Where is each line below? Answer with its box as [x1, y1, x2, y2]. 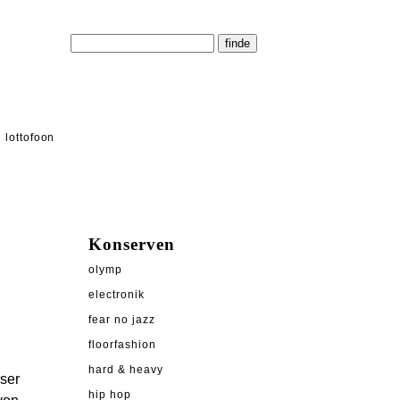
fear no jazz [88, 314, 155, 326]
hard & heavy [88, 364, 163, 376]
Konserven [88, 235, 175, 254]
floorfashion [88, 339, 156, 351]
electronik [88, 289, 145, 301]
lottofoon [4, 131, 55, 144]
